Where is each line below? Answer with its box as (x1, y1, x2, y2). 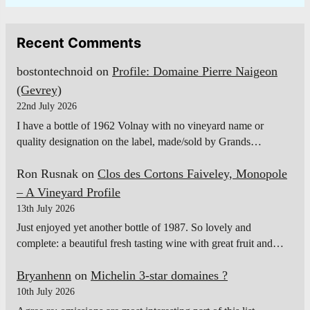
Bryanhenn (17, 268, 71, 283)
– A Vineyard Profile (17, 185, 120, 199)
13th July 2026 (17, 203, 75, 214)
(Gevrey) (17, 82, 62, 97)
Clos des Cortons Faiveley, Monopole (98, 166, 287, 181)
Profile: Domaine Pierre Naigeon (112, 64, 277, 78)
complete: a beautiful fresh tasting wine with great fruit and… (17, 237, 284, 250)
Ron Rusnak (17, 166, 78, 181)
